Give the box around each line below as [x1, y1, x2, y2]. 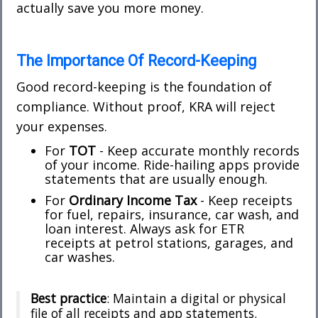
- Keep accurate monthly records [96, 141, 300, 159]
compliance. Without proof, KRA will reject [16, 97, 275, 115]
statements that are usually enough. [45, 170, 268, 187]
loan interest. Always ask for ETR [45, 219, 244, 237]
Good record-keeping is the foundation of [16, 77, 272, 95]
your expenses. [16, 117, 107, 135]
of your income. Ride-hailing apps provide [45, 155, 300, 173]
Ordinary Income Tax [69, 191, 197, 209]
